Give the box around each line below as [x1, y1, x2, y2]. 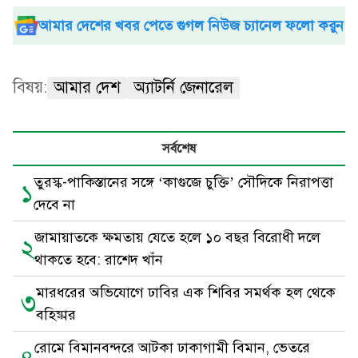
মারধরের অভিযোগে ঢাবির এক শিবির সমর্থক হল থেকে [36, 284, 336, 301]
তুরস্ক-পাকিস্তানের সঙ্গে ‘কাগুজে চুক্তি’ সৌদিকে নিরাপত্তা [34, 173, 333, 191]
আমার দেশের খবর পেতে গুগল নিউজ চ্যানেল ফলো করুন [38, 17, 344, 34]
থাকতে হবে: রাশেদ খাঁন [34, 251, 163, 268]
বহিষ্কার [36, 306, 76, 324]
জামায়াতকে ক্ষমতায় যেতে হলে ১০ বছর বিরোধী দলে [34, 229, 320, 246]
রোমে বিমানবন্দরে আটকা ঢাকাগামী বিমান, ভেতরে [34, 339, 310, 356]
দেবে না [34, 196, 75, 213]
